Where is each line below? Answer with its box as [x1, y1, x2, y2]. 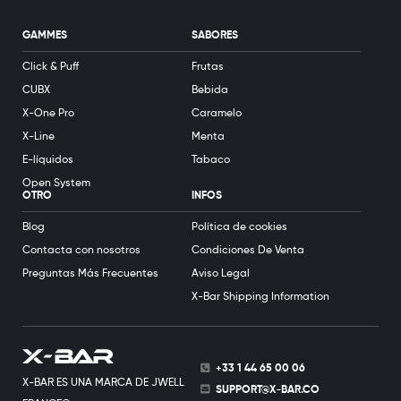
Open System [22, 177, 90, 189]
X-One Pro [22, 107, 74, 119]
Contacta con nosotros [22, 244, 141, 256]
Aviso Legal [192, 268, 250, 279]
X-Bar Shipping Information [192, 291, 329, 303]
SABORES [192, 30, 238, 41]
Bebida [192, 84, 228, 96]
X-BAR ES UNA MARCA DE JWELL [22, 377, 184, 388]
